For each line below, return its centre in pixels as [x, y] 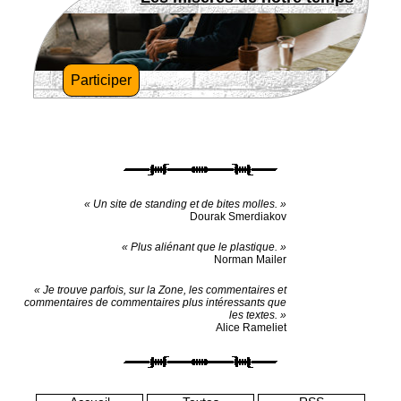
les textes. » [258, 315]
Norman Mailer [250, 260]
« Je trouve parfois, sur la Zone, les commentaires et [160, 290]
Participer [101, 80]
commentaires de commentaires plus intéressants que [155, 303]
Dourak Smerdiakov [238, 217]
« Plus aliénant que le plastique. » [204, 247]
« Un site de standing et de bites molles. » [185, 204]
